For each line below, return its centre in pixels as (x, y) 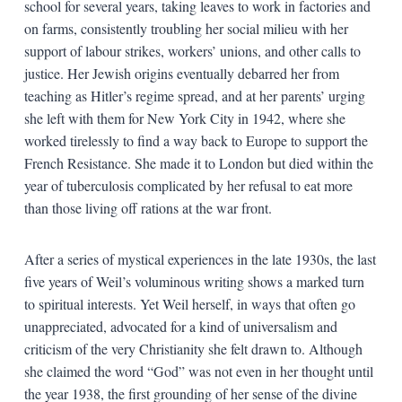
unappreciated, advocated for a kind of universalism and (180, 326)
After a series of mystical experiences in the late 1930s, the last (200, 258)
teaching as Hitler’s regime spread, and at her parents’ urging (194, 95)
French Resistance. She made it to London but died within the (198, 162)
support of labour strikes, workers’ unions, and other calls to (192, 50)
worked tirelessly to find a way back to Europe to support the (196, 140)
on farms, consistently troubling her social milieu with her (186, 28)
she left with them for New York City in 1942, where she (184, 118)
